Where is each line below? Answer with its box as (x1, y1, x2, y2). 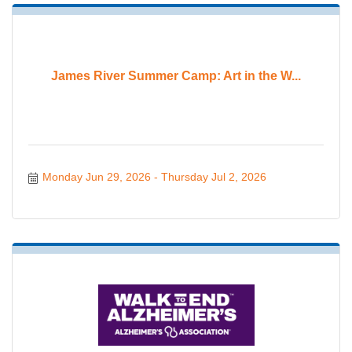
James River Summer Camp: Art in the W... (51, 69, 301, 83)
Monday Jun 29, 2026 (42, 170, 151, 184)
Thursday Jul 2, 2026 (160, 170, 266, 184)
